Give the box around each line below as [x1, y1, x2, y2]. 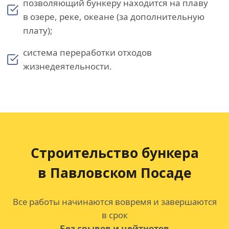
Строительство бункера [30, 144, 199, 162]
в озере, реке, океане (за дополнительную [23, 11, 204, 22]
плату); [23, 25, 53, 36]
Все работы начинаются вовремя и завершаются [12, 196, 217, 208]
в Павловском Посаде [37, 164, 192, 182]
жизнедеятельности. [23, 60, 112, 72]
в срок [101, 209, 128, 221]
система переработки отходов [23, 47, 152, 58]
